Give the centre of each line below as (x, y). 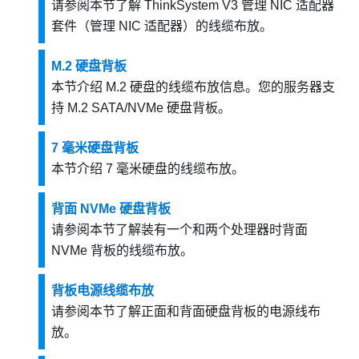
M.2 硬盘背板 (89, 67)
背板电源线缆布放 (103, 291)
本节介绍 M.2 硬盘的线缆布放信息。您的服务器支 (193, 87)
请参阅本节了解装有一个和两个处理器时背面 (179, 230)
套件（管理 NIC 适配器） (123, 26)
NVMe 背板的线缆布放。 (122, 251)
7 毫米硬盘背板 (95, 148)
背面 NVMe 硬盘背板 (111, 209)
